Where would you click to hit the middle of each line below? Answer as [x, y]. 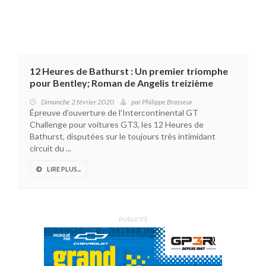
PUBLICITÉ [133, 219]
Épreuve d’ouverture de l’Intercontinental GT [114, 113]
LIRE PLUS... [64, 169]
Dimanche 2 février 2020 [77, 102]
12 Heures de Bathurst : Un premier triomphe [129, 71]
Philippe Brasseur [167, 102]
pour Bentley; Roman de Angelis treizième [121, 83]
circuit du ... [50, 148]
